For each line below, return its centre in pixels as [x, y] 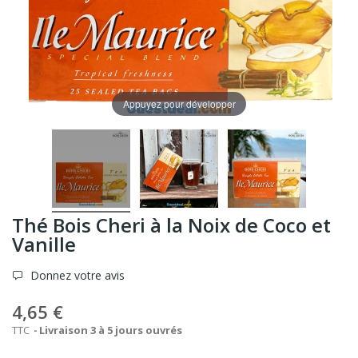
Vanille [44, 245]
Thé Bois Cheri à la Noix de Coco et [171, 225]
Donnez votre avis [76, 276]
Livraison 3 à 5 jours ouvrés [111, 330]
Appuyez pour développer [179, 103]
